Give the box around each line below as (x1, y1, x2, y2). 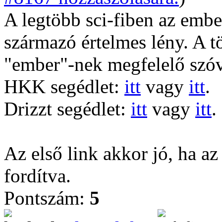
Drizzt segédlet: (4, 98, 131, 119)
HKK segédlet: (4, 76, 124, 97)
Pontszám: (4, 187, 90, 209)
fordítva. (4, 165, 71, 186)
